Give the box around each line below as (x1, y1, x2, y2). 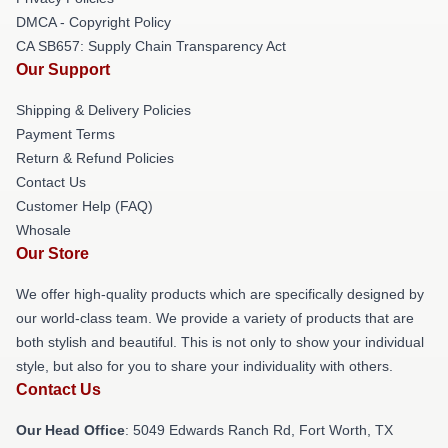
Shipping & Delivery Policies (16, 102, 191, 119)
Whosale (16, 222, 71, 239)
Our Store (16, 245, 89, 263)
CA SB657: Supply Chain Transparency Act (16, 38, 286, 55)
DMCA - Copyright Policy (16, 14, 171, 31)
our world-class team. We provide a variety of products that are (16, 310, 414, 327)
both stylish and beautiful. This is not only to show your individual (16, 334, 424, 351)
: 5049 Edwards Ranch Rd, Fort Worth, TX (125, 422, 393, 439)
